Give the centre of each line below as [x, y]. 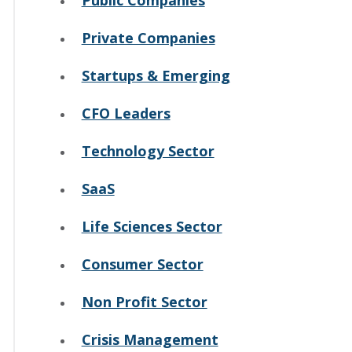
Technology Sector [148, 150]
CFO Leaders [126, 113]
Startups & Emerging [156, 75]
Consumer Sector [142, 264]
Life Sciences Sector [152, 226]
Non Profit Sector [144, 301]
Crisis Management [150, 339]
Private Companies [148, 37]
